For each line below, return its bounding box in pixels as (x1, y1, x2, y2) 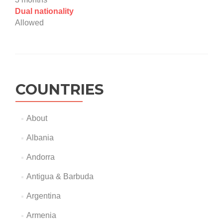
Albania (26, 133, 54, 142)
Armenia (26, 211, 56, 220)
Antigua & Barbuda (26, 172, 94, 181)
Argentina (26, 192, 61, 201)
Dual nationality (15, 7, 74, 16)
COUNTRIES (15, 81, 104, 99)
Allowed (15, 18, 44, 27)
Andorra (26, 153, 55, 162)
